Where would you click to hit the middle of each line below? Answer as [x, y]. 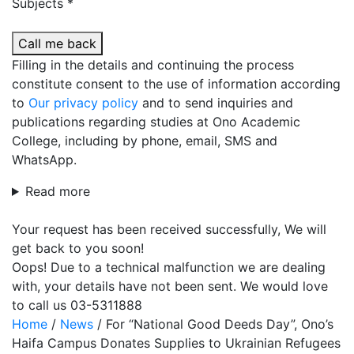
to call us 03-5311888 [77, 305]
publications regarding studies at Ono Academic [156, 122]
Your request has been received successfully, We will [169, 229]
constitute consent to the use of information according [176, 84]
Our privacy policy [83, 103]
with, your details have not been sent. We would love [170, 286]
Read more [57, 191]
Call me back [57, 43]
